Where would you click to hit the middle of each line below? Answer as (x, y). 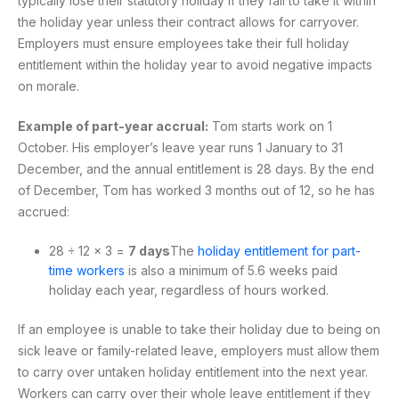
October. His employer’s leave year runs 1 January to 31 (180, 148)
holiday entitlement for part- (279, 251)
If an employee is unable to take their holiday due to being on (199, 330)
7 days (149, 251)
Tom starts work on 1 (270, 126)
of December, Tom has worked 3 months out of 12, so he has (196, 191)
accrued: (44, 212)
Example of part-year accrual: (113, 126)
